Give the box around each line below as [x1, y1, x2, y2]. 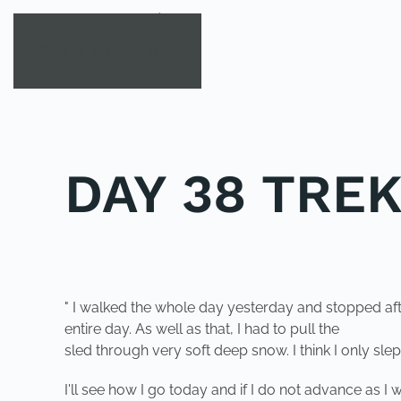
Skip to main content [40, 42, 175, 59]
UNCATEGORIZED [134, 245, 240, 260]
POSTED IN [64, 245, 134, 260]
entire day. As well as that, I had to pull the [64, 320, 339, 337]
